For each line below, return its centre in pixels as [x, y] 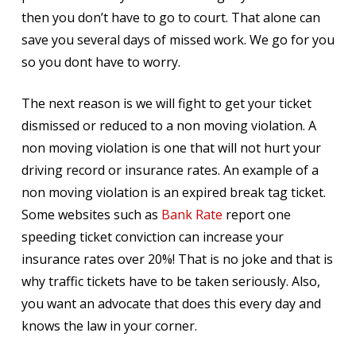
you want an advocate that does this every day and [171, 304]
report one [256, 215]
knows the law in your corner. [109, 326]
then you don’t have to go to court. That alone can [170, 17]
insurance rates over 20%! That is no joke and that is [177, 259]
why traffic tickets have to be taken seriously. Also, [170, 281]
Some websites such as [91, 215]
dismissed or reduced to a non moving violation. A [168, 126]
